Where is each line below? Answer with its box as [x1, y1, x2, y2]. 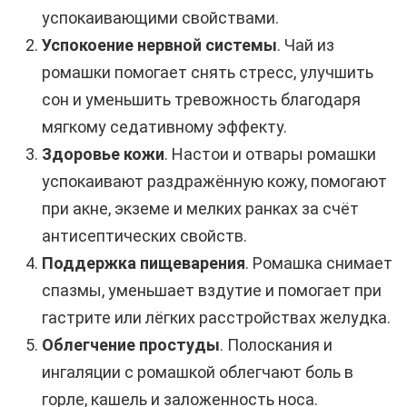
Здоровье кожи [42, 144, 164, 164]
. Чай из [277, 35, 334, 55]
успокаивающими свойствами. [42, 8, 279, 28]
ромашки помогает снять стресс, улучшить [42, 63, 373, 83]
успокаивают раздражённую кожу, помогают [42, 172, 387, 192]
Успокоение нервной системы [42, 35, 277, 55]
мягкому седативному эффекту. [42, 117, 287, 137]
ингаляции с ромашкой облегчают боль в [42, 362, 353, 382]
